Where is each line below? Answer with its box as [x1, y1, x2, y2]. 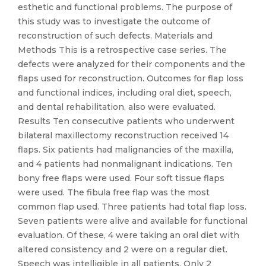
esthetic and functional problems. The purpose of [18, 2, 232, 12]
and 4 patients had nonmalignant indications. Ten [18, 159, 232, 169]
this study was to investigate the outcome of [18, 16, 210, 27]
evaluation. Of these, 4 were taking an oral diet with [18, 230, 239, 240]
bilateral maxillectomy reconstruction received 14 [18, 130, 229, 141]
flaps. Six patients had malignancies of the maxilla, [18, 144, 233, 155]
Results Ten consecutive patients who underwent [18, 116, 235, 126]
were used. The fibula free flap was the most [18, 187, 210, 198]
